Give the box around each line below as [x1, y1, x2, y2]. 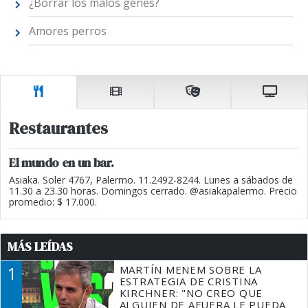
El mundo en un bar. [9, 153, 114, 171]
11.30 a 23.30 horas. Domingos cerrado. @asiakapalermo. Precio [9, 184, 297, 197]
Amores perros [28, 23, 107, 39]
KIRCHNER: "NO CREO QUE [119, 285, 263, 300]
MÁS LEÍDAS [8, 238, 73, 255]
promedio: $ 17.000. [9, 195, 97, 208]
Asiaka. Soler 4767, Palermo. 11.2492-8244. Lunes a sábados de [9, 173, 293, 186]
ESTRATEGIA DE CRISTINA [119, 274, 258, 288]
